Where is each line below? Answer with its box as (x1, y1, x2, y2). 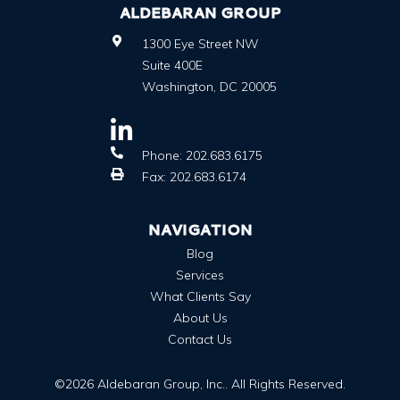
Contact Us (168, 331, 232, 348)
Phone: (142, 147, 186, 164)
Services (176, 267, 224, 284)
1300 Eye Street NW (142, 36, 259, 53)
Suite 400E (142, 57, 203, 74)
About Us (172, 310, 228, 327)
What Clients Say (149, 288, 251, 305)
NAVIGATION (147, 219, 253, 240)
